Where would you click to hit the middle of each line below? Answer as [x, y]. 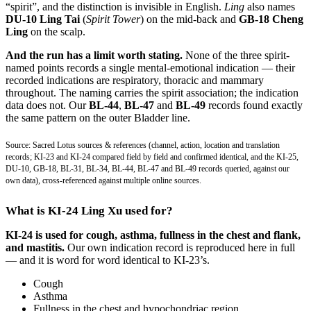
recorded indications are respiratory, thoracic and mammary [135, 80]
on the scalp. [57, 31]
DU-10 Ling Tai [43, 19]
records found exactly [254, 105]
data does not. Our [47, 105]
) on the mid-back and [190, 19]
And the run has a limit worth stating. [94, 55]
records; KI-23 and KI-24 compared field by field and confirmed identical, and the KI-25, [152, 157]
